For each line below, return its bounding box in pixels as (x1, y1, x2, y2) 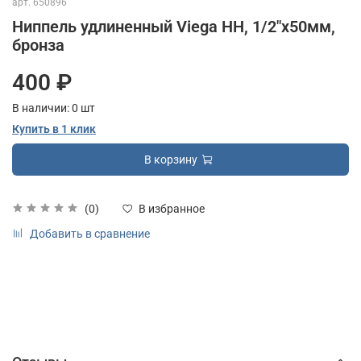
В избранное (139, 202, 205, 216)
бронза (12, 35, 64, 56)
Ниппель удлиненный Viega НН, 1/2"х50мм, (12, 17, 335, 37)
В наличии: (12, 102, 72, 115)
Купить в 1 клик (12, 122, 96, 136)
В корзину (144, 153, 198, 167)
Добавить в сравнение (30, 227, 150, 241)
